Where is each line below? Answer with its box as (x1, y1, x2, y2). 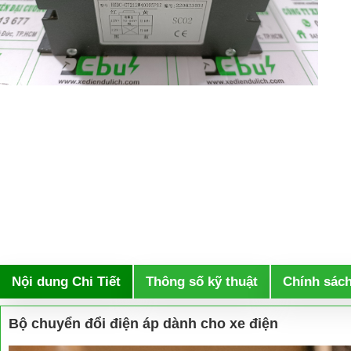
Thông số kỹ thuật (146, 274, 258, 289)
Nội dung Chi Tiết (12, 274, 121, 289)
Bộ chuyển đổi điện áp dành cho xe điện (9, 316, 278, 331)
